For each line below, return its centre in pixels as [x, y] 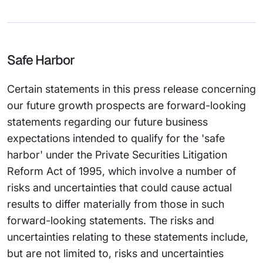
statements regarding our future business [107, 122]
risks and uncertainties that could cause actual [119, 188]
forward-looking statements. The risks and [111, 220]
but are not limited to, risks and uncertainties [115, 253]
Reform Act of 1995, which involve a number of [122, 171]
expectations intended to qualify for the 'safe [116, 138]
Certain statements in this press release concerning [131, 89]
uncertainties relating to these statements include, [128, 237]
